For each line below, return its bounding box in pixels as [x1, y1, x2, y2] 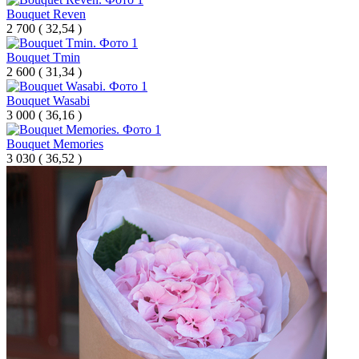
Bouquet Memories [6, 136, 103, 151]
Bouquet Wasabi [6, 93, 90, 107]
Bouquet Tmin [6, 50, 80, 64]
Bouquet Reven [6, 6, 86, 21]
